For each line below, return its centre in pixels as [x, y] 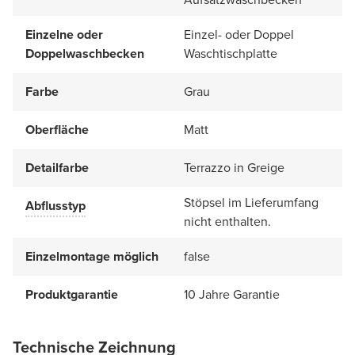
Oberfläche [57, 129]
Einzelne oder [64, 34]
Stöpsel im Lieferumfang [251, 202]
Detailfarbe [57, 167]
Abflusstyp [55, 205]
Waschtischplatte [231, 53]
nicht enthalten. [227, 221]
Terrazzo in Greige [234, 167]
